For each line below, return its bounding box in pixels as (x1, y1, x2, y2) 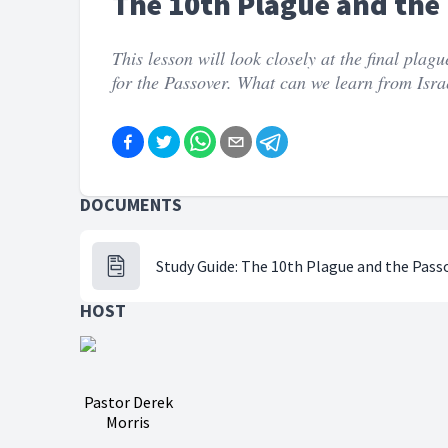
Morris (106, 412, 150, 432)
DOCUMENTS (80, 193, 182, 216)
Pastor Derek (83, 392, 173, 412)
